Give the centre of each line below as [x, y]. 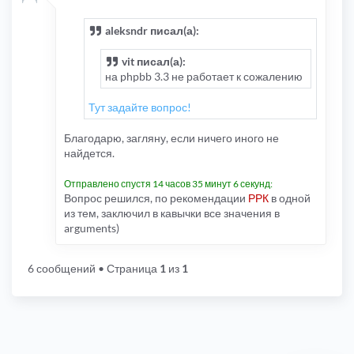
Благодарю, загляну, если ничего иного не [171, 138]
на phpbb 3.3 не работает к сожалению [204, 77]
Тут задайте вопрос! [140, 107]
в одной [290, 198]
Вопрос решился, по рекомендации [156, 198]
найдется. [89, 153]
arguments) [92, 228]
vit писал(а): [152, 62]
